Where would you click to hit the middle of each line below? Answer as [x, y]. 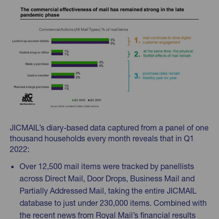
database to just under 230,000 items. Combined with [113, 203]
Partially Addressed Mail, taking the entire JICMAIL [108, 190]
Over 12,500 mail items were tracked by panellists [107, 166]
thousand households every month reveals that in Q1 [102, 138]
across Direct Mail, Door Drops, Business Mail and [107, 178]
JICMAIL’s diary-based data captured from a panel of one [109, 127]
